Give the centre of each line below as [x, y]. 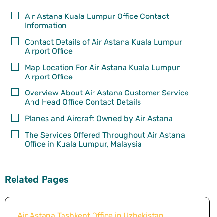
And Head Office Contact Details [83, 102]
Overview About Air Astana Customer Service [107, 93]
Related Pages [37, 179]
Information [46, 26]
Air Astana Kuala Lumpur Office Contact [97, 16]
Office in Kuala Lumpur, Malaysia [83, 144]
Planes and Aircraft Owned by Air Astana [99, 119]
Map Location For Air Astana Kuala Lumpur [102, 67]
